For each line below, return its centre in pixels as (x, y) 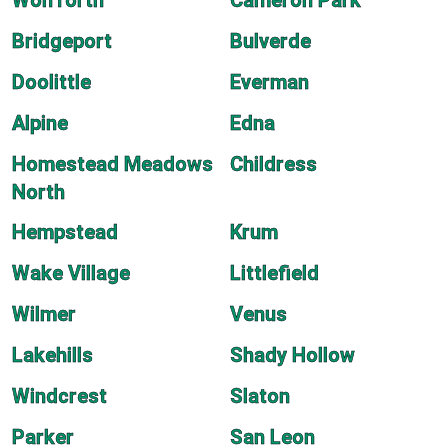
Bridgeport (62, 41)
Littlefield (274, 273)
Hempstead (65, 232)
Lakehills (52, 355)
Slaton (260, 396)
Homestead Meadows (112, 164)
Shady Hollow (292, 355)
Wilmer (44, 314)
